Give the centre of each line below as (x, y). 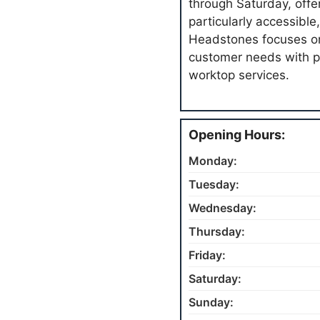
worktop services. (239, 75)
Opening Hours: (237, 134)
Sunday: (211, 302)
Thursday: (217, 231)
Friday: (207, 255)
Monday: (213, 160)
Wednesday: (222, 207)
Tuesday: (214, 184)
